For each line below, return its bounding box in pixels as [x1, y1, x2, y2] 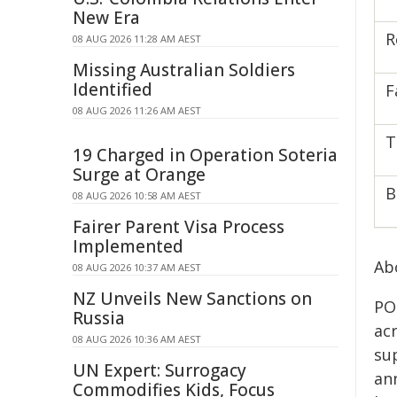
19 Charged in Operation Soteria [73, 144, 338, 167]
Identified [73, 78, 152, 101]
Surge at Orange [73, 163, 206, 186]
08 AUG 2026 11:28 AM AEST [73, 32, 201, 45]
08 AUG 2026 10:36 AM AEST [73, 332, 201, 346]
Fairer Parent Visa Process [73, 215, 284, 238]
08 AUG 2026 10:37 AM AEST [73, 261, 201, 274]
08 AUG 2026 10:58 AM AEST [73, 189, 201, 202]
